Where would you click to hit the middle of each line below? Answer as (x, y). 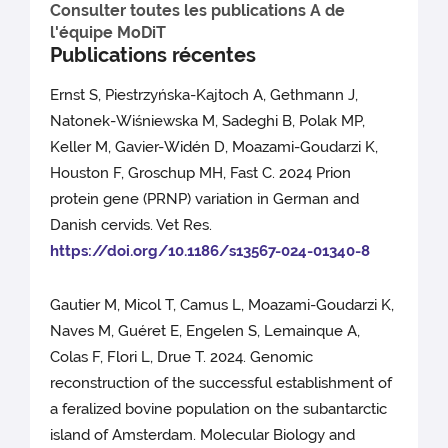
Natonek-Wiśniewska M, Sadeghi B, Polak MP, (208, 121)
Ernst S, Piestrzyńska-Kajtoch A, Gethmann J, (204, 95)
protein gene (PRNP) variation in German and (205, 199)
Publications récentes (153, 55)
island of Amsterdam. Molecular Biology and (203, 435)
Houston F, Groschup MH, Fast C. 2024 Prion (201, 173)
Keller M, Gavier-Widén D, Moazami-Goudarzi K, (214, 147)
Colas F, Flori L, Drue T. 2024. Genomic (182, 357)
